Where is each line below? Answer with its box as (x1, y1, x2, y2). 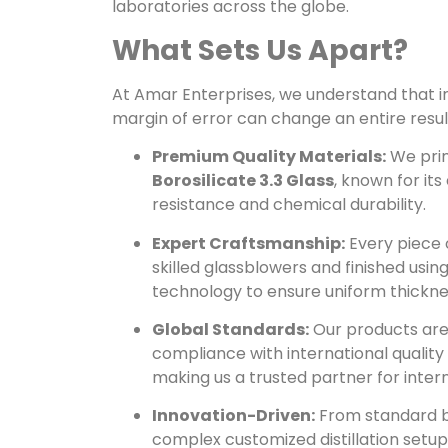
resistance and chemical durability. (152, 193, 426, 217)
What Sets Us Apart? (112, 30, 408, 70)
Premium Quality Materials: (152, 145, 386, 169)
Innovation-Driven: (152, 404, 315, 428)
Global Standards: (152, 317, 309, 341)
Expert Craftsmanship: (152, 231, 345, 255)
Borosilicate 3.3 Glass (152, 169, 334, 193)
